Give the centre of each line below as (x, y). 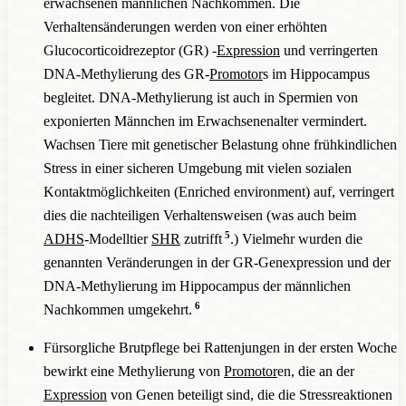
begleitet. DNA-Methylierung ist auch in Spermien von (201, 97)
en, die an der (316, 371)
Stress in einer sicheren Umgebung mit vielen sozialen (198, 168)
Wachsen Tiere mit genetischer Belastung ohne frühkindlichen (220, 144)
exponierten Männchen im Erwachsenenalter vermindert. (205, 121)
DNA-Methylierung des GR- (126, 73)
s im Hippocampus (316, 73)
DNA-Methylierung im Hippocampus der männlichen (197, 285)
